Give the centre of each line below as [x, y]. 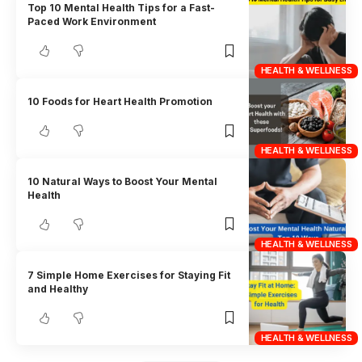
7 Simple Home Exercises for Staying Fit [129, 275]
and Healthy [58, 288]
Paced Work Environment [92, 22]
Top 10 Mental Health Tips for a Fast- [122, 8]
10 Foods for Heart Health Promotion [120, 102]
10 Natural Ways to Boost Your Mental [123, 181]
